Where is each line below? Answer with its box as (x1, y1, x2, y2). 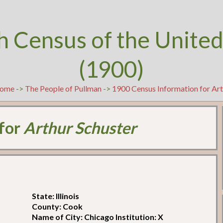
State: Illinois (32, 191, 80, 201)
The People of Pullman (25, 84, 102, 93)
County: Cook (32, 201, 83, 211)
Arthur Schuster (23, 118, 137, 138)
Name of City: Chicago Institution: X (32, 212, 164, 222)
